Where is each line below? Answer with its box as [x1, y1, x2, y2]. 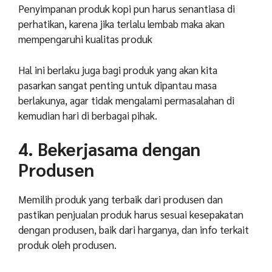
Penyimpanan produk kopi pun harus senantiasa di [18, 2, 235, 16]
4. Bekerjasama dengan [18, 137, 200, 161]
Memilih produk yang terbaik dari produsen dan [18, 192, 223, 206]
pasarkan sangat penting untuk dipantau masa [18, 78, 217, 92]
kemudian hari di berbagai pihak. [18, 108, 157, 122]
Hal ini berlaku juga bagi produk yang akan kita [18, 63, 217, 76]
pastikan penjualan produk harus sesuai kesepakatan [18, 208, 243, 222]
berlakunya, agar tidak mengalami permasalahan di [18, 93, 234, 107]
